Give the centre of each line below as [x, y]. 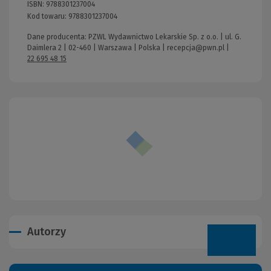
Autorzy [47, 231]
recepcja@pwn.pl [196, 47]
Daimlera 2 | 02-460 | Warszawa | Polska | [97, 47]
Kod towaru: [48, 16]
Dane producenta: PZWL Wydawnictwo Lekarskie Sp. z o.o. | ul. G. [134, 37]
